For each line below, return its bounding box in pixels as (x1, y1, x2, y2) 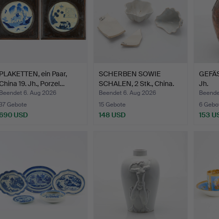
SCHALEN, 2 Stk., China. (99, 79, 175, 88)
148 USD (99, 110, 126, 120)
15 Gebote (99, 101, 126, 109)
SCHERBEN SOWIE (99, 69, 161, 79)
